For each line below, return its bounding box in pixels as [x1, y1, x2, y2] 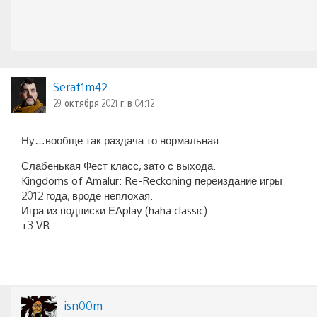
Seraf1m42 [53, 79, 108, 95]
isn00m [64, 298, 103, 313]
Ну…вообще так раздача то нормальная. [21, 133, 221, 147]
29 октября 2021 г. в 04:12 [53, 96, 154, 110]
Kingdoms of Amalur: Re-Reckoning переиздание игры [21, 173, 282, 188]
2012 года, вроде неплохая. [21, 188, 153, 202]
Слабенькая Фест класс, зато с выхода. [21, 158, 216, 173]
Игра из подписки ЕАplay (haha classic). [21, 203, 210, 217]
